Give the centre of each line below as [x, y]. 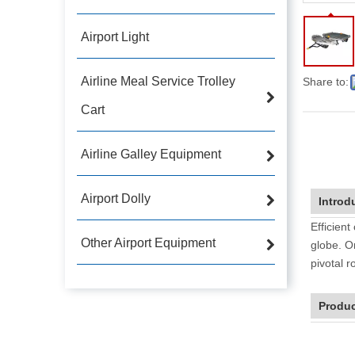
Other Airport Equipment [148, 242]
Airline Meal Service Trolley [158, 81]
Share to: [326, 81]
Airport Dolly [116, 198]
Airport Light [115, 36]
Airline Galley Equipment [151, 154]
